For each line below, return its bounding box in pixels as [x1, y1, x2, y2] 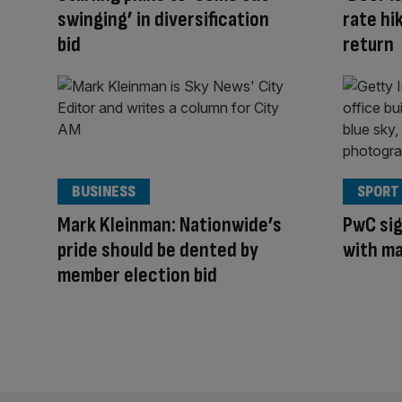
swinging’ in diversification [57, 6, 269, 33]
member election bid [57, 261, 217, 288]
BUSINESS [72, 181, 135, 201]
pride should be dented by [57, 236, 258, 263]
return [343, 31, 394, 58]
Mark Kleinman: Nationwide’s [57, 211, 282, 238]
